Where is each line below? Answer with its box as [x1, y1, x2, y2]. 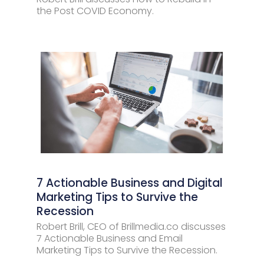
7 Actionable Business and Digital [37, 175, 223, 191]
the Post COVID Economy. [37, 4, 154, 18]
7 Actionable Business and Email [37, 232, 183, 245]
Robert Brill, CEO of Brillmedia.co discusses [37, 220, 226, 233]
